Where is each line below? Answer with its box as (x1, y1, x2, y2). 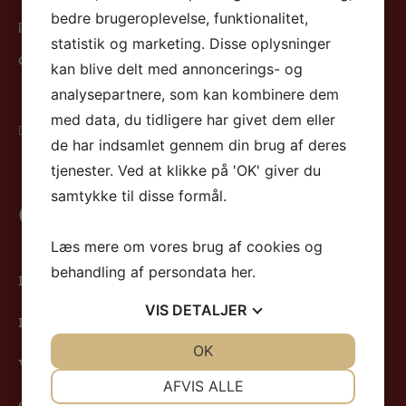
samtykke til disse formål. (51, 187, 227, 205)
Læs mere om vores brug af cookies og (51, 237, 323, 256)
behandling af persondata (51, 263, 231, 281)
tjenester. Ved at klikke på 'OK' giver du (51, 161, 321, 179)
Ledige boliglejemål (18, 269, 130, 291)
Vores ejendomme (18, 353, 123, 374)
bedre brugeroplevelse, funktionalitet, (51, 9, 308, 27)
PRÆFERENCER (235, 370, 316, 383)
